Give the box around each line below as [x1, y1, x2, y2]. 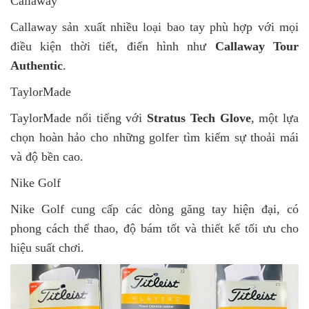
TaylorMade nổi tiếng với [10, 111, 147, 126]
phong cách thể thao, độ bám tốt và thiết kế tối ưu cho [10, 221, 299, 236]
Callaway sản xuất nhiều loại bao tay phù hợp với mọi [10, 20, 299, 34]
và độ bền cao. [10, 150, 83, 164]
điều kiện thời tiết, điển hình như [10, 39, 215, 54]
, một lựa [250, 111, 299, 126]
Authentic [10, 59, 63, 73]
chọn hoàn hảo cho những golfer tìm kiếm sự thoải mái [10, 130, 299, 145]
